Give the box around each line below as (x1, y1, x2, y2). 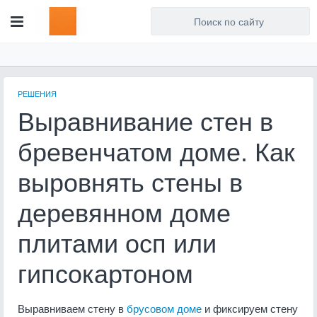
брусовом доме (127, 301, 202, 316)
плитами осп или (18, 229, 217, 258)
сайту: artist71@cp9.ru (140, 30, 251, 45)
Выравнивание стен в (18, 108, 273, 137)
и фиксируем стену (202, 301, 298, 316)
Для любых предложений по (140, 15, 283, 29)
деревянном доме (18, 199, 231, 228)
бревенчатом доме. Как (18, 138, 295, 167)
